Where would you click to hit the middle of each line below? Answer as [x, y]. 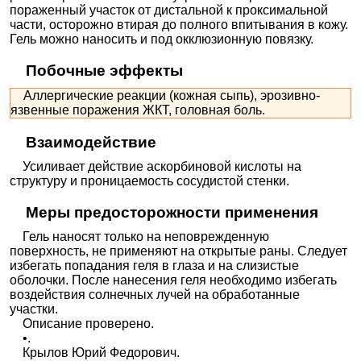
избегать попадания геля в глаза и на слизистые [155, 265]
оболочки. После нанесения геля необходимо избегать [174, 280]
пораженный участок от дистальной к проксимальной [169, 10]
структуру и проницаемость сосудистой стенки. [150, 180]
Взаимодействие [91, 143]
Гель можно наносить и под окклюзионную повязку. [162, 39]
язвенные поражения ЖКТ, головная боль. [138, 110]
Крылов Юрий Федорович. [95, 352]
